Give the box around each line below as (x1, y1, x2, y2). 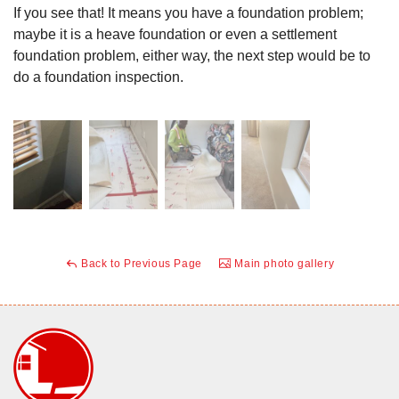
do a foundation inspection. (13, 69, 183, 85)
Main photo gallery (231, 257, 335, 271)
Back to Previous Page (77, 257, 202, 271)
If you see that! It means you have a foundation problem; (13, 4, 363, 20)
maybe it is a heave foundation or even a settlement (13, 26, 337, 42)
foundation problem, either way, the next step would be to (13, 47, 370, 63)
